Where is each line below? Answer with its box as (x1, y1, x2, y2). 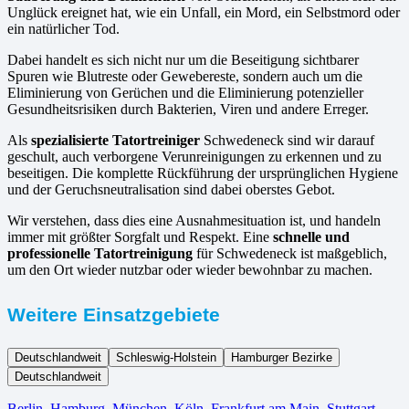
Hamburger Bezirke (231, 350, 332, 364)
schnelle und (273, 229, 350, 246)
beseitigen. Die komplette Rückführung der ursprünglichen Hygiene (7, 165, 398, 182)
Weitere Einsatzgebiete (7, 303, 220, 325)
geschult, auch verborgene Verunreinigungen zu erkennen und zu (7, 149, 382, 165)
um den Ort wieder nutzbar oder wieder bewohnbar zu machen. (7, 262, 372, 278)
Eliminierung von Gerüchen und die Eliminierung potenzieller (7, 85, 363, 101)
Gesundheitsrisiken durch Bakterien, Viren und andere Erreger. (7, 101, 369, 118)
